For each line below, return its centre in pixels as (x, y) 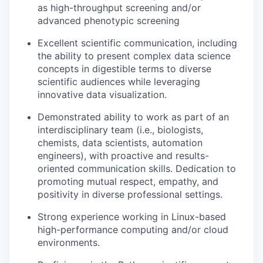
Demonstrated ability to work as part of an (133, 117)
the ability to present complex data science (134, 55)
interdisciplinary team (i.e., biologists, (120, 129)
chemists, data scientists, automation (120, 142)
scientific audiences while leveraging (119, 81)
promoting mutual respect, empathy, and (128, 181)
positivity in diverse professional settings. (130, 194)
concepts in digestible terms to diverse (124, 68)
